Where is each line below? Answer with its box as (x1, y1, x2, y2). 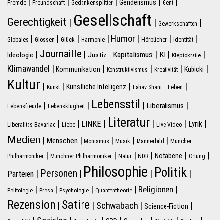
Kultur (7, 77, 40, 93)
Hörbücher (141, 36, 167, 44)
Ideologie (7, 51, 33, 59)
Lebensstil (91, 97, 140, 111)
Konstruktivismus (107, 66, 148, 74)
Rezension (7, 198, 55, 212)
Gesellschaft (73, 11, 152, 30)
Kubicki (184, 65, 204, 74)
